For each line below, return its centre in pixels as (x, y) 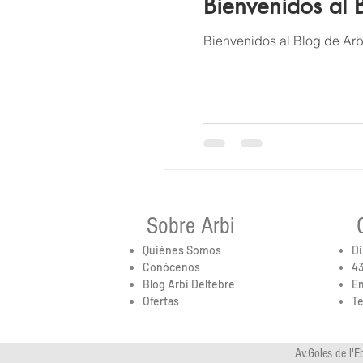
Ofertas (161, 301)
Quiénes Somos (182, 250)
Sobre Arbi (190, 226)
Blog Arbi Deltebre (189, 284)
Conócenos (171, 267)
